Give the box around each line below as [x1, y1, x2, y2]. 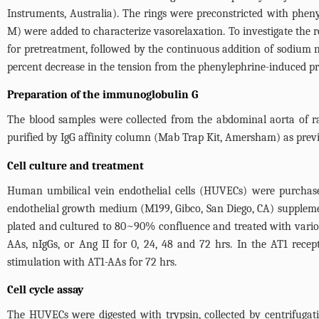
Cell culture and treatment [7, 159, 144, 172]
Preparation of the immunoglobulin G [7, 88, 198, 101]
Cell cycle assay [7, 283, 83, 296]
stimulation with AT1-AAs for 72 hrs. [7, 256, 177, 268]
